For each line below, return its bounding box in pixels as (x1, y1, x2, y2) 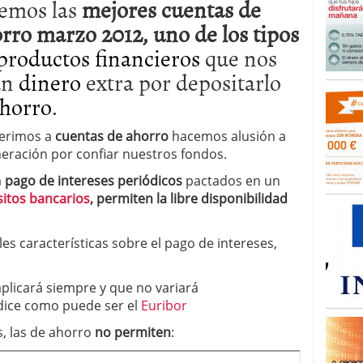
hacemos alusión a (169, 127, 286, 145)
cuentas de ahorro (55, 127, 169, 145)
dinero (19, 65, 81, 99)
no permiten (95, 323, 171, 341)
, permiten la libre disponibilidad (90, 190, 288, 207)
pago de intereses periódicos (2, 172, 186, 190)
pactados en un (186, 172, 280, 190)
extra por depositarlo (81, 65, 281, 99)
